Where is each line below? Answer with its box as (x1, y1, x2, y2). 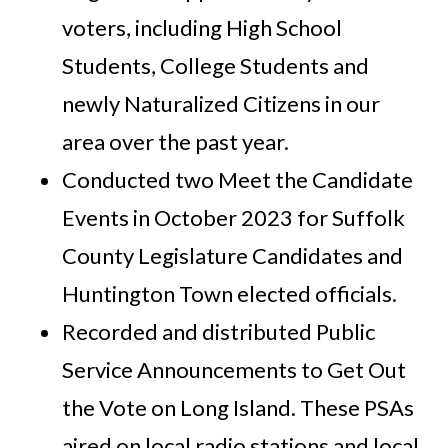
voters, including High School (62, 14, 343, 42)
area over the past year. (62, 128, 290, 156)
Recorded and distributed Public (62, 318, 376, 346)
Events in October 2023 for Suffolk (62, 204, 406, 232)
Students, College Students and (62, 52, 370, 80)
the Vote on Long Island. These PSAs (62, 394, 415, 422)
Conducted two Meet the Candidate (62, 166, 414, 194)
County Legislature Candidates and (62, 242, 404, 270)
